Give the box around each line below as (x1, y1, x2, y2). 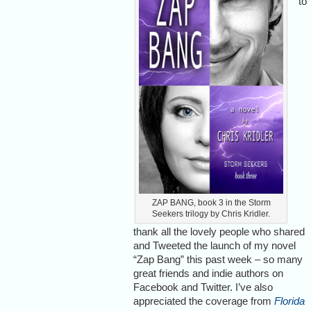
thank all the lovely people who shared (133, 225, 305, 237)
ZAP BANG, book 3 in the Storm (151, 197, 271, 208)
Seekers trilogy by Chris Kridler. (152, 208, 270, 219)
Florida (274, 294, 305, 307)
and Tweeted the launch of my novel (133, 239, 296, 251)
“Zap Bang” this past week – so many (133, 253, 303, 265)
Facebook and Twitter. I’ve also (133, 280, 273, 293)
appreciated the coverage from (133, 294, 274, 307)
